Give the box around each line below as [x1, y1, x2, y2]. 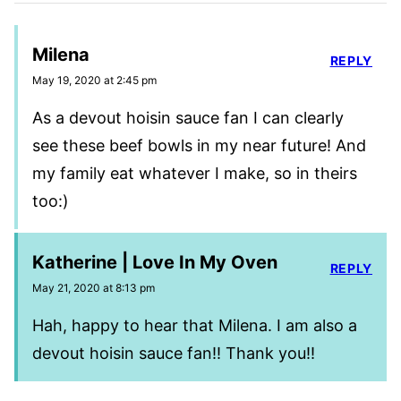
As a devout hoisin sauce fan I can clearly [32, 107, 344, 127]
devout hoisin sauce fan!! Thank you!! [32, 343, 315, 363]
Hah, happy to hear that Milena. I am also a [32, 315, 357, 335]
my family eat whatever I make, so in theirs [32, 163, 357, 183]
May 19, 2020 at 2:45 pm [32, 73, 157, 87]
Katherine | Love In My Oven [32, 251, 277, 273]
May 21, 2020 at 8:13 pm [32, 280, 155, 294]
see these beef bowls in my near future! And [32, 135, 366, 155]
